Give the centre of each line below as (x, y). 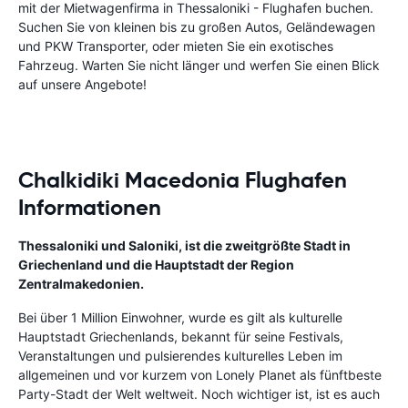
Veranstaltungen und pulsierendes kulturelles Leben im (180, 356)
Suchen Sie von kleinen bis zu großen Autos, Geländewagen (197, 27)
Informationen (90, 208)
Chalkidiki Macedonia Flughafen (183, 180)
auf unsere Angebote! (82, 84)
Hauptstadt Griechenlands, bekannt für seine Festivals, (181, 337)
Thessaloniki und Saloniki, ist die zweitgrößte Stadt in (184, 245)
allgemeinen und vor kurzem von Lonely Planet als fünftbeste (200, 375)
